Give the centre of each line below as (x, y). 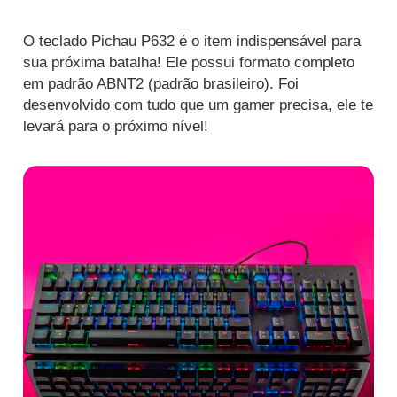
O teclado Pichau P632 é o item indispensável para (192, 42)
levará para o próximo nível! (116, 127)
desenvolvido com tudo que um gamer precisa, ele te (198, 105)
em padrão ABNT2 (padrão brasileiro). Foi (161, 84)
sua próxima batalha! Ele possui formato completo (189, 63)
